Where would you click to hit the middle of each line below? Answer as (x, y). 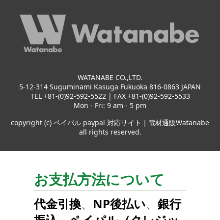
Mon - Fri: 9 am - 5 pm (110, 106)
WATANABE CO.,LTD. (110, 78)
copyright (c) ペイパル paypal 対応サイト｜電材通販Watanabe (110, 123)
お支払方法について (99, 179)
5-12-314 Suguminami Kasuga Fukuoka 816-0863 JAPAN (110, 87)
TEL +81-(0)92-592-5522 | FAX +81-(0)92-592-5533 (110, 96)
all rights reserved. (110, 132)
